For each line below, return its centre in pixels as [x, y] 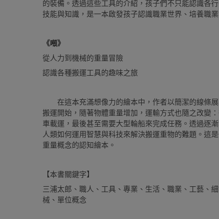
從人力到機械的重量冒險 [83, 58]
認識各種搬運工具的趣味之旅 [90, 73]
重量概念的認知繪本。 [79, 145]
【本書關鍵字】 [68, 174]
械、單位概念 [65, 200]
